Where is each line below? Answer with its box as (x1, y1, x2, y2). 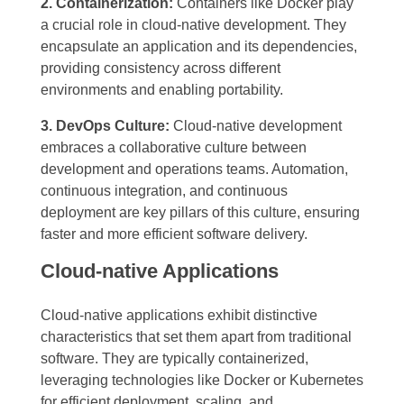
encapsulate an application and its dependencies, (41, 39, 357, 55)
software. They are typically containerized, (41, 350, 308, 366)
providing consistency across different (41, 60, 280, 77)
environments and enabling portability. (41, 82, 283, 98)
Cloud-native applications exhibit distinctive (41, 307, 317, 323)
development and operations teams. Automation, (41, 161, 348, 178)
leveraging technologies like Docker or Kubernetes (41, 372, 363, 388)
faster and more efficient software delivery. (41, 226, 308, 243)
